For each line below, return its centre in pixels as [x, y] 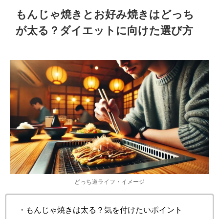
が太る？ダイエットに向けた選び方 [105, 31]
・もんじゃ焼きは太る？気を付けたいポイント [100, 210]
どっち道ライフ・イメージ [109, 182]
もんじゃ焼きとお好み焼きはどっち [105, 14]
